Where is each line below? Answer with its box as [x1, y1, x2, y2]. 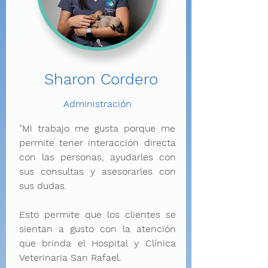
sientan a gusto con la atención [19, 223, 176, 234]
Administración [63, 98, 132, 109]
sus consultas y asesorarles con [19, 166, 176, 177]
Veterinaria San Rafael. [19, 252, 124, 263]
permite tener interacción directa [19, 137, 176, 148]
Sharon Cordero [44, 70, 158, 88]
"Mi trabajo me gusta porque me [19, 123, 176, 134]
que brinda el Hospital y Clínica [19, 237, 176, 249]
